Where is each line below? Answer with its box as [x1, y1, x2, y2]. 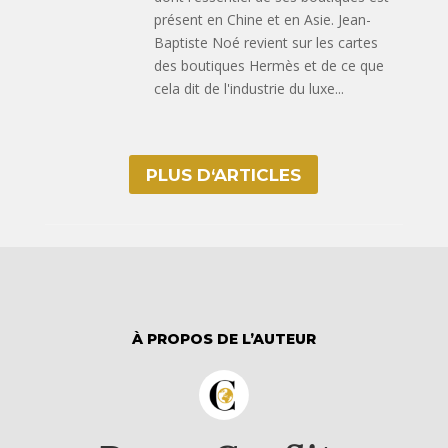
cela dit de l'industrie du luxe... [154, 79, 345, 99]
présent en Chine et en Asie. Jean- [154, 10, 372, 30]
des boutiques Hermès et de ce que [154, 56, 385, 76]
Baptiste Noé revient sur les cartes [154, 33, 379, 53]
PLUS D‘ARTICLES [146, 164, 302, 185]
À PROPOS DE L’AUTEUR [131, 329, 316, 348]
